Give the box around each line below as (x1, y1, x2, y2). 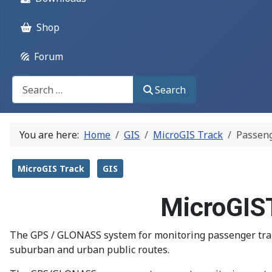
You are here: (19, 128, 84, 142)
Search (155, 83, 186, 97)
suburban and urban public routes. (10, 243, 169, 257)
